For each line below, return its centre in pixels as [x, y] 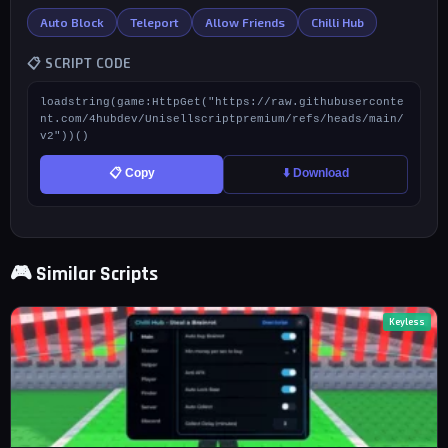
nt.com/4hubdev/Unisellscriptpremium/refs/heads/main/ [222, 119]
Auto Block [72, 22]
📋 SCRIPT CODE [79, 63]
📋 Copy [131, 173]
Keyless [407, 321]
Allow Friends [245, 22]
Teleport [154, 22]
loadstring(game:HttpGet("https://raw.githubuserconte [222, 102]
